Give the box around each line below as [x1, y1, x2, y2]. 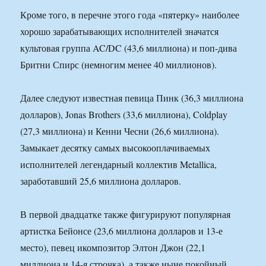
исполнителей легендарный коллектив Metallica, [20, 158, 217, 171]
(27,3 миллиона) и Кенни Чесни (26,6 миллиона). [20, 125, 220, 138]
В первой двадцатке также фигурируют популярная [20, 208, 231, 221]
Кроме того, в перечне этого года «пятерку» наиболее [20, 8, 240, 21]
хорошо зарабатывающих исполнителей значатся [20, 25, 219, 38]
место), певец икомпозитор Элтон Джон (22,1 [20, 241, 206, 254]
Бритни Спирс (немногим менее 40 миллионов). [20, 58, 217, 71]
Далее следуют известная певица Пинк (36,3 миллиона [20, 91, 244, 104]
